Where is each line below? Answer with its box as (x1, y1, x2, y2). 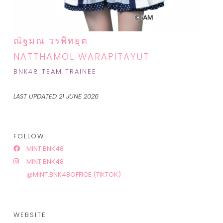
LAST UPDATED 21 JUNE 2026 (13, 91, 99, 101)
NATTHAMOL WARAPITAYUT (13, 50, 149, 63)
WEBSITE (13, 210, 46, 220)
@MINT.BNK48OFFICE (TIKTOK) (25, 170, 121, 180)
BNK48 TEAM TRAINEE (13, 67, 97, 77)
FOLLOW (13, 131, 44, 141)
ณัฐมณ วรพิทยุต (13, 34, 88, 47)
